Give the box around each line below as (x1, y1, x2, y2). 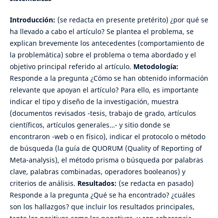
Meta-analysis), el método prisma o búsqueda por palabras (9, 155, 203, 165)
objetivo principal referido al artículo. (9, 62, 133, 72)
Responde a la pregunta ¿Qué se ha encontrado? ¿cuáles (9, 190, 195, 200)
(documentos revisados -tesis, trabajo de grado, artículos (9, 109, 196, 118)
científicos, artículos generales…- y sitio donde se (9, 120, 170, 130)
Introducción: (9, 15, 57, 25)
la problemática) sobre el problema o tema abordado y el (9, 50, 196, 60)
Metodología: (133, 62, 179, 72)
